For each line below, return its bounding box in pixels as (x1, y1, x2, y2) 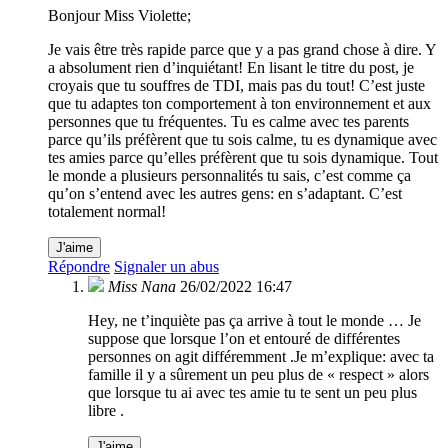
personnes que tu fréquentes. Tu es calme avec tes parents (48, 113, 409, 131)
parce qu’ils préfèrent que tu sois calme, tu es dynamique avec (48, 131, 437, 149)
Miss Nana (108, 278, 176, 296)
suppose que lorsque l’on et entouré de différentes (88, 330, 400, 348)
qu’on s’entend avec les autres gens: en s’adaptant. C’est (48, 185, 402, 203)
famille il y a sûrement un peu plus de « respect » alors (88, 366, 429, 384)
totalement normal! (48, 203, 166, 221)
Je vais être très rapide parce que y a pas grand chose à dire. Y (48, 41, 436, 59)
